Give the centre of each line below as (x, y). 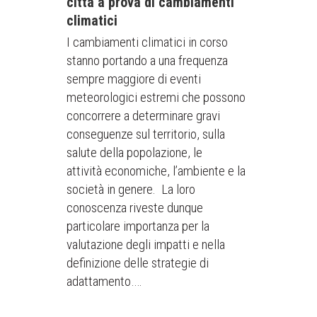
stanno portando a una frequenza (147, 60)
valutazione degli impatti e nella (146, 244)
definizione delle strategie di (138, 263)
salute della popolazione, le (134, 152)
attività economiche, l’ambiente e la (156, 171)
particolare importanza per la (138, 226)
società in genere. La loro (131, 189)
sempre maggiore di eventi (134, 79)
